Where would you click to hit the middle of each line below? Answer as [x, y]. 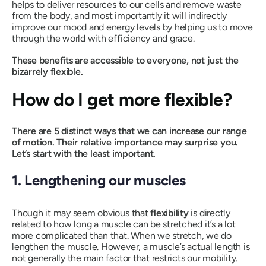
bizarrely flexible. [47, 72]
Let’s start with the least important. [84, 153]
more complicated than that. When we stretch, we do [122, 236]
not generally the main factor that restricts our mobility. [125, 258]
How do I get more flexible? [122, 99]
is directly [209, 213]
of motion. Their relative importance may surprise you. [125, 142]
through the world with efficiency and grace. [103, 38]
